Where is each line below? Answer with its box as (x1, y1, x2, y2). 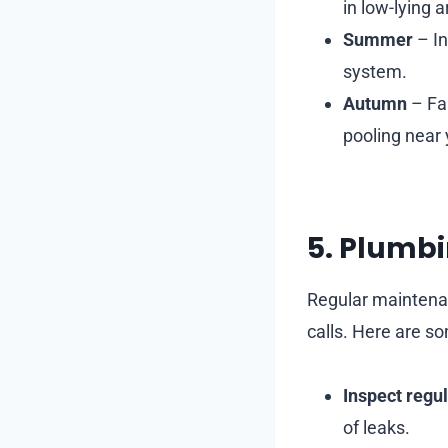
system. (343, 60, 407, 82)
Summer (343, 28, 413, 50)
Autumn (343, 92, 407, 114)
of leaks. (343, 416, 410, 438)
